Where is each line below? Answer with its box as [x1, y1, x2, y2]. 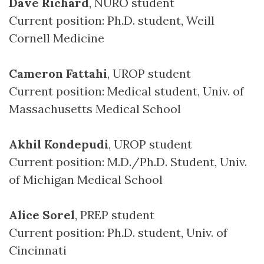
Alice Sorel [9, 207, 75, 222]
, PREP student [75, 207, 154, 222]
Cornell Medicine [9, 31, 104, 45]
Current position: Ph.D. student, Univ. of [9, 225, 227, 240]
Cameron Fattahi [9, 66, 107, 81]
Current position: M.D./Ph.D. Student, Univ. [9, 154, 247, 169]
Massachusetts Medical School [9, 101, 181, 116]
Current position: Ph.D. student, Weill [9, 13, 214, 28]
